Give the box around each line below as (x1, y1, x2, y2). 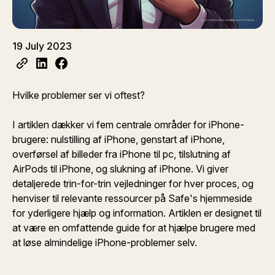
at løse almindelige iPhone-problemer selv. (12, 236, 197, 249)
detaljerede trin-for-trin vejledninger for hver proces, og (12, 177, 254, 190)
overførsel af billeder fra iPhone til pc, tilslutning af (12, 148, 231, 160)
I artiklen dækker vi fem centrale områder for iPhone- (12, 118, 244, 131)
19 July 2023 (12, 40, 72, 52)
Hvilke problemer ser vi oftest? (12, 89, 145, 101)
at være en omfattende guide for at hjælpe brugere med (12, 222, 255, 234)
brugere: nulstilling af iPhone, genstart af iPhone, (12, 133, 225, 145)
